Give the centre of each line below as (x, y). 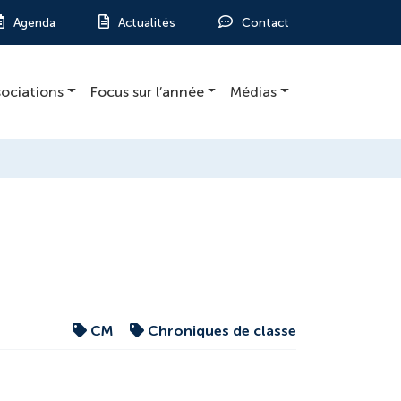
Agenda (34, 23)
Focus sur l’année (147, 91)
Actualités (147, 23)
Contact (265, 23)
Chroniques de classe (220, 331)
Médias (254, 91)
